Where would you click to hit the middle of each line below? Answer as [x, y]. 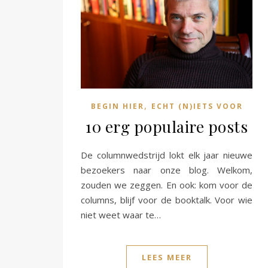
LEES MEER [167, 257]
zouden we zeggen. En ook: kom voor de [167, 185]
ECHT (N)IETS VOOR [197, 106]
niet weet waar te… [121, 214]
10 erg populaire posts [167, 126]
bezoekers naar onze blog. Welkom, [167, 170]
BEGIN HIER [117, 106]
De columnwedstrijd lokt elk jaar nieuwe [167, 155]
